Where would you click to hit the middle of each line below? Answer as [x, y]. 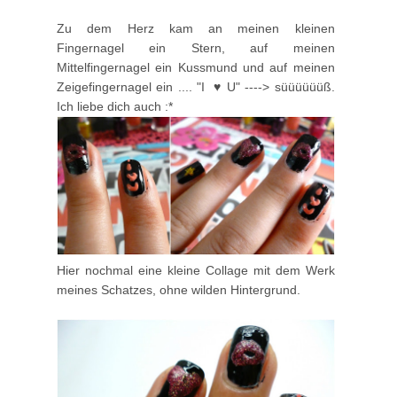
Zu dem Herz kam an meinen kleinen [196, 28]
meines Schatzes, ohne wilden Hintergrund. [179, 289]
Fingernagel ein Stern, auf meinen [196, 47]
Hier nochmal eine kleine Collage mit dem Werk [196, 270]
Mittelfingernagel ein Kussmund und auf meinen [196, 67]
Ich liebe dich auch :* [115, 106]
